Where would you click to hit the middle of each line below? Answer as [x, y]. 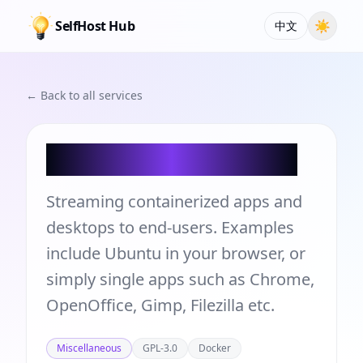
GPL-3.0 [160, 348]
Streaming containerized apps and [174, 201]
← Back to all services [84, 95]
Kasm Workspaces [172, 159]
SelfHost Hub [95, 26]
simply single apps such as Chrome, [180, 279]
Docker [215, 348]
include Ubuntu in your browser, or [176, 253]
